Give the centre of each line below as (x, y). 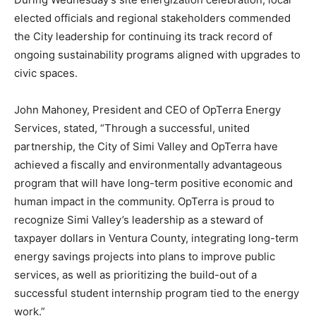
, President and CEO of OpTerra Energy (184, 109)
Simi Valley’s (98, 219)
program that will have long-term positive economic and (153, 183)
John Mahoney (50, 109)
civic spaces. (46, 73)
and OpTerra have (232, 146)
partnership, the (56, 146)
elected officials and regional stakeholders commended (152, 18)
